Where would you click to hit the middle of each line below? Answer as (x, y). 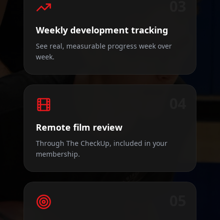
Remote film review (79, 127)
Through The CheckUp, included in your (102, 143)
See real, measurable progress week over (104, 46)
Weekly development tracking (102, 30)
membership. (58, 154)
